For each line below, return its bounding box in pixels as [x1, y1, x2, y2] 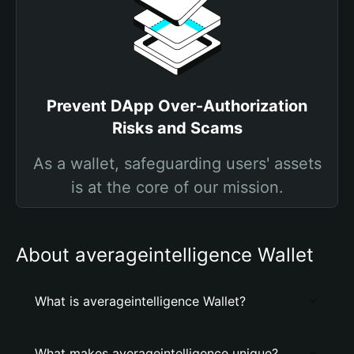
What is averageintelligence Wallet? [35, 293, 246, 309]
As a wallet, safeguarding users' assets [32, 154, 322, 173]
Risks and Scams [111, 119, 243, 137]
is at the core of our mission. [70, 178, 284, 197]
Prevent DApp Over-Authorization [47, 96, 307, 115]
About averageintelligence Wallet [16, 243, 314, 266]
